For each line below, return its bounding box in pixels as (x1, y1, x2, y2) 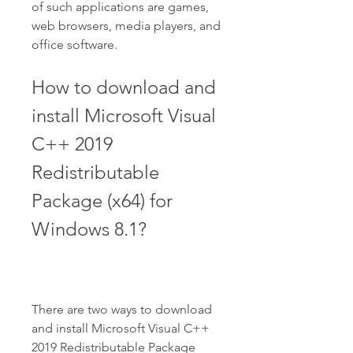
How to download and (32, 76, 216, 98)
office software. (32, 37, 117, 52)
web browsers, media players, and (32, 18, 221, 33)
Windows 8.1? (32, 217, 147, 240)
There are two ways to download (32, 302, 212, 317)
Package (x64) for (32, 189, 173, 212)
